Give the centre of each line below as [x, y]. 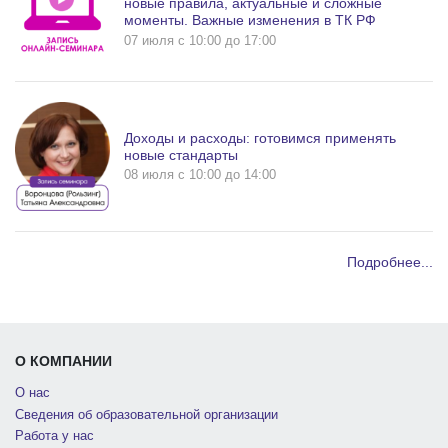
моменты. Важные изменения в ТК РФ [250, 20]
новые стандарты [181, 154]
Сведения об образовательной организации [146, 414]
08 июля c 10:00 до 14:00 [200, 175]
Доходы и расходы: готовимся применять [260, 137]
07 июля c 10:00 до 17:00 [200, 40]
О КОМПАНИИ [63, 361]
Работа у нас [54, 435]
